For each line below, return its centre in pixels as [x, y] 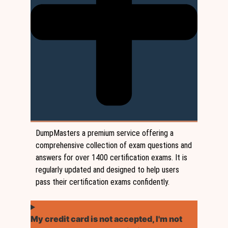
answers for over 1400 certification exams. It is [111, 158]
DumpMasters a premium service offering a [105, 133]
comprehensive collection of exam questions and [114, 146]
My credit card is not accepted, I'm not [106, 219]
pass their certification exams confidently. [103, 182]
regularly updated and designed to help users [107, 170]
